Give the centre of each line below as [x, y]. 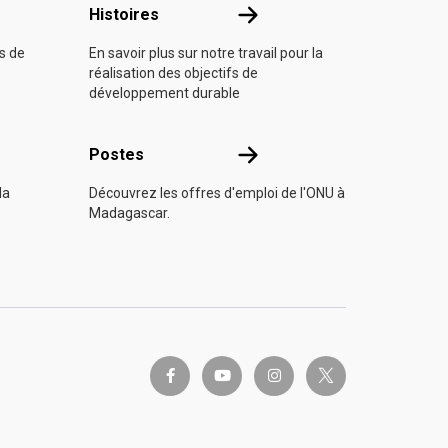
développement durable [164, 93]
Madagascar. [129, 213]
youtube [234, 375]
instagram [295, 375]
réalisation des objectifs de [173, 73]
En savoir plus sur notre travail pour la [206, 53]
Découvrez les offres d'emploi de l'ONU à [217, 193]
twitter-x [335, 369]
